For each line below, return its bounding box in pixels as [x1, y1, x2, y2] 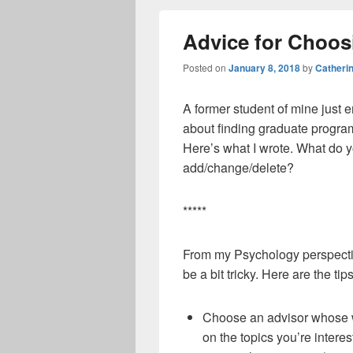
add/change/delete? [183, 158, 294, 176]
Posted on [183, 60, 229, 74]
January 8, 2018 [229, 60, 300, 75]
